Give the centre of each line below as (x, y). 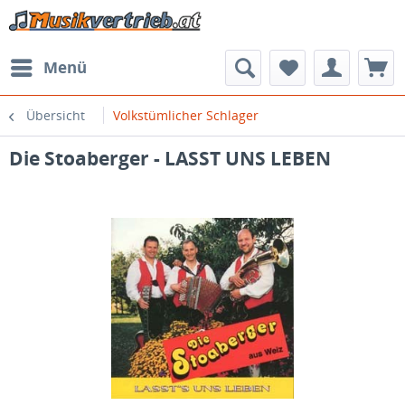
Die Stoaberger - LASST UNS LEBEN (170, 158)
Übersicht (56, 115)
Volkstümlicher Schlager (186, 115)
